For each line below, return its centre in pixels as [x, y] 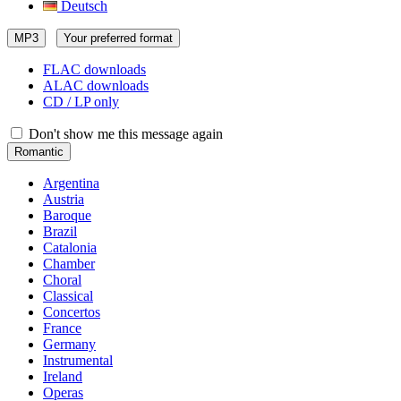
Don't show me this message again [124, 134]
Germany [69, 344]
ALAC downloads [96, 85]
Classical [68, 296]
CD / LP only [81, 102]
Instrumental [78, 360]
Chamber [69, 264]
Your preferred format [118, 38]
